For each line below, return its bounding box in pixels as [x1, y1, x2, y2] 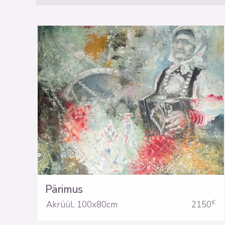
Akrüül [46, 199, 73, 211]
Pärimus [45, 182, 83, 197]
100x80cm [77, 199, 118, 211]
